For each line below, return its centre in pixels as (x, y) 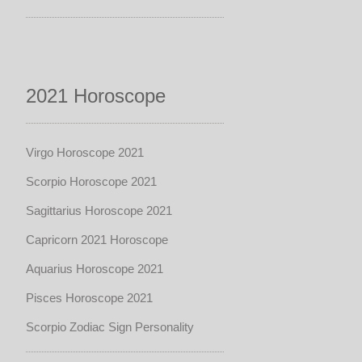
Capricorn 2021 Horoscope (97, 240)
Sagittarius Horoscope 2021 (99, 211)
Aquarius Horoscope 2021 (95, 269)
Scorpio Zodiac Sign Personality (110, 327)
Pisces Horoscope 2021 (89, 298)
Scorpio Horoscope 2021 (91, 182)
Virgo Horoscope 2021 (85, 153)
